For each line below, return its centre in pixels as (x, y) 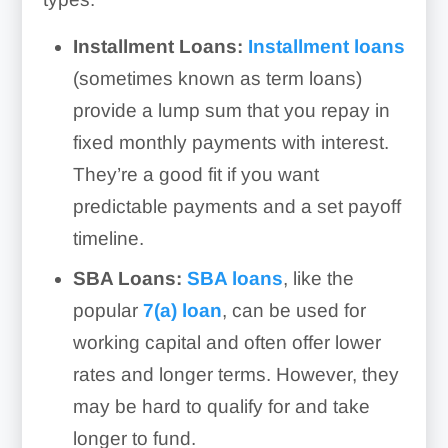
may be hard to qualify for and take (221, 406)
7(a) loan (182, 310)
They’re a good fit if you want (195, 174)
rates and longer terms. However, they (235, 374)
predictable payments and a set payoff (236, 206)
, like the (318, 278)
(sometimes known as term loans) (217, 78)
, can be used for (293, 310)
